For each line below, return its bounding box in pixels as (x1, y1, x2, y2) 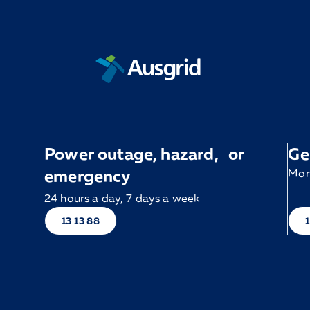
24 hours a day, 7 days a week (44, 191, 200, 205)
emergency (44, 165, 131, 185)
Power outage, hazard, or (44, 143, 245, 163)
